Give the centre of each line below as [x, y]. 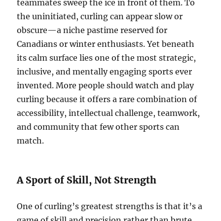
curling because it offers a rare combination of [107, 99]
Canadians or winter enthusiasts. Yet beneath [106, 44]
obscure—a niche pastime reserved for [92, 30]
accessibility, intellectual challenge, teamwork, [109, 113]
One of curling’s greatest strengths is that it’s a [110, 206]
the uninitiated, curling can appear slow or [100, 17]
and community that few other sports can [98, 127]
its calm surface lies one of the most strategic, [107, 58]
